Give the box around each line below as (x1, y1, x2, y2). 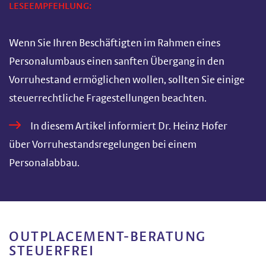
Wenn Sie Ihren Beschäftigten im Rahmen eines (9, 38, 220, 49)
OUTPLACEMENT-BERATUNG (9, 230, 206, 244)
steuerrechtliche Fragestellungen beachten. (9, 93, 207, 104)
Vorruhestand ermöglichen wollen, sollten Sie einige (9, 75, 245, 85)
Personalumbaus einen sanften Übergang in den (9, 56, 224, 67)
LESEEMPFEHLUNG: (9, 1, 91, 11)
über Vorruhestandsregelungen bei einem (9, 140, 197, 150)
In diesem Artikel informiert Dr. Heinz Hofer (30, 121, 227, 132)
